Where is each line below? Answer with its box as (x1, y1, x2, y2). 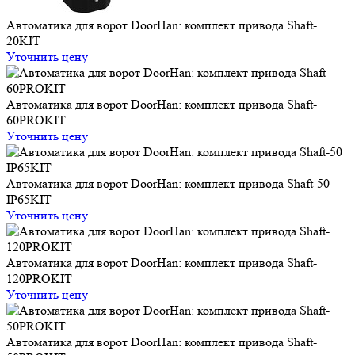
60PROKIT (6, 112, 66, 128)
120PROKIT (6, 270, 72, 286)
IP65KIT (6, 191, 52, 207)
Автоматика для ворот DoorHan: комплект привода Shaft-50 (6, 175, 330, 191)
